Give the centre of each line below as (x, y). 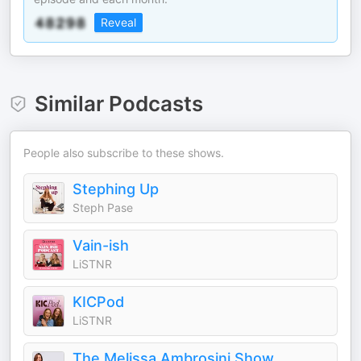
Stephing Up (116, 189)
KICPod (98, 302)
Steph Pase (103, 207)
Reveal (118, 22)
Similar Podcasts (118, 104)
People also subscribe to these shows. (124, 153)
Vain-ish (101, 245)
